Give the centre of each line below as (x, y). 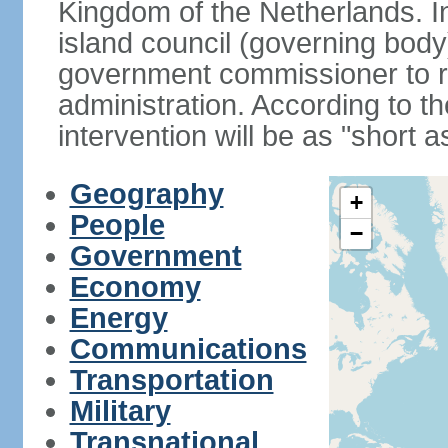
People (117, 225)
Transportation (171, 380)
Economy (135, 287)
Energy (118, 318)
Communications (188, 349)
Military (120, 411)
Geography (146, 194)
